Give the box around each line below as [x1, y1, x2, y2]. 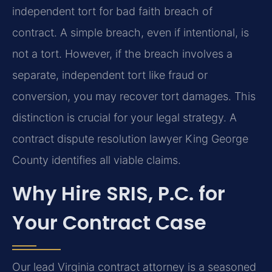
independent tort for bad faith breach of [12, 4, 212, 18]
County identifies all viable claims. [12, 153, 181, 166]
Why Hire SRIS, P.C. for [12, 180, 225, 208]
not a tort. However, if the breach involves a [12, 47, 233, 60]
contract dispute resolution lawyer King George [12, 132, 248, 145]
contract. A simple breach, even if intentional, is [12, 25, 249, 39]
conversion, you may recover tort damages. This [12, 89, 256, 103]
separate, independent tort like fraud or [12, 68, 208, 81]
